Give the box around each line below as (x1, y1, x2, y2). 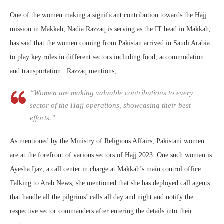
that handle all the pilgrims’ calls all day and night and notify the (10, 193, 193, 201)
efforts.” (30, 113, 55, 122)
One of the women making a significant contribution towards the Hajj (10, 11, 207, 19)
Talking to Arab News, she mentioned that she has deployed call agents (10, 179, 210, 187)
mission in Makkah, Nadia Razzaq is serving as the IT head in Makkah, (10, 25, 211, 33)
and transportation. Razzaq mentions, (10, 67, 116, 75)
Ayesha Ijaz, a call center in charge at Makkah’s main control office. (10, 165, 203, 173)
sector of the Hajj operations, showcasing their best (30, 101, 191, 109)
